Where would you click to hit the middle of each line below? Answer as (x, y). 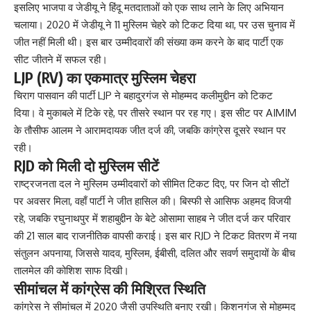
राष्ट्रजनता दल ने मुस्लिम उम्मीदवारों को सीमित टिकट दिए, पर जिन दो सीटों (151, 184)
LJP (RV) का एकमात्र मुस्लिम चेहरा (105, 78)
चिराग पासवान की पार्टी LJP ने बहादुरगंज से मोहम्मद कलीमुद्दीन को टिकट (143, 96)
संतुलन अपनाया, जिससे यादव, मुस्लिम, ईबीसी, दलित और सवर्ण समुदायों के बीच (154, 253)
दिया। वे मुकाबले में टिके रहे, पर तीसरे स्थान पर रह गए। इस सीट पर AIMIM (155, 113)
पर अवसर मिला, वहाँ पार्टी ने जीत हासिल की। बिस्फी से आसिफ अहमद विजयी (152, 201)
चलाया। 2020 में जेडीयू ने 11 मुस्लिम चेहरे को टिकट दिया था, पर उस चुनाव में (154, 25)
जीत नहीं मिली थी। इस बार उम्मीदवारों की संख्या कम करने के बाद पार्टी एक (149, 42)
